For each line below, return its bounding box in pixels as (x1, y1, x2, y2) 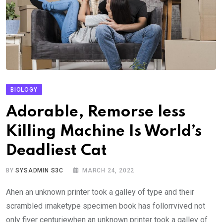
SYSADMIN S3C (15, 166, 64, 174)
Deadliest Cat (6, 143, 107, 159)
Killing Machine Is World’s (6, 123, 202, 139)
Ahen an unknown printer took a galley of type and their (6, 187, 194, 197)
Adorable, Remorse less (6, 104, 185, 120)
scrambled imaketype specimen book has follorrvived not (6, 201, 205, 211)
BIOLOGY (10, 86, 38, 93)
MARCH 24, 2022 (82, 166, 135, 174)
